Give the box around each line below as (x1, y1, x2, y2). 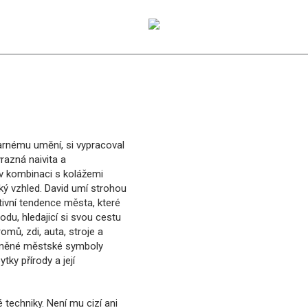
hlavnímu (107, 16, 147, 28)
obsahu (107, 30, 141, 43)
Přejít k (107, 1, 137, 14)
